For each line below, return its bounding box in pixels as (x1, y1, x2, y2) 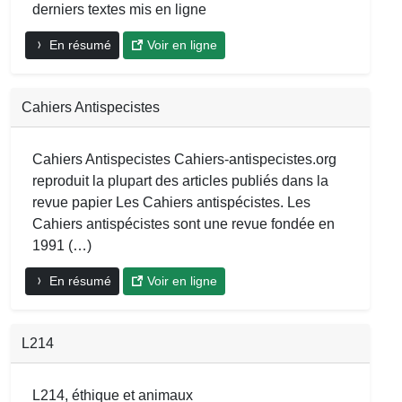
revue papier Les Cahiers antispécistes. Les (32, 194, 310, 210)
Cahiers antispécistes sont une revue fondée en (32, 215, 335, 232)
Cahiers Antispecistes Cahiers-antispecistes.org (32, 151, 336, 167)
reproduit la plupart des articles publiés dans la (32, 172, 328, 188)
